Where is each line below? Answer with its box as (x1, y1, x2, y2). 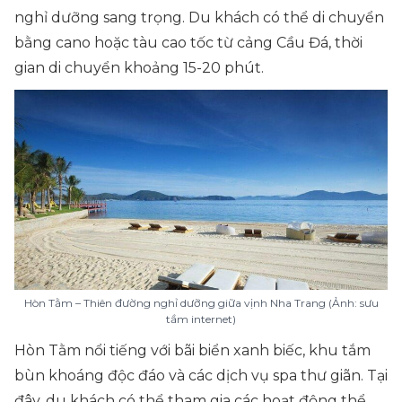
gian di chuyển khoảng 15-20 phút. (14, 58, 264, 76)
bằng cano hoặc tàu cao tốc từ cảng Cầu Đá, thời (14, 33, 363, 51)
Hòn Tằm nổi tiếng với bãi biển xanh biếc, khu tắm (14, 342, 371, 360)
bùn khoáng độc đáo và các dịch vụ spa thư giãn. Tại (14, 367, 388, 385)
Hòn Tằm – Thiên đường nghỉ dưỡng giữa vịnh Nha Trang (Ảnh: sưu (23, 296, 379, 310)
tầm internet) (166, 312, 236, 327)
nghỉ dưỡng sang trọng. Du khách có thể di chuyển (14, 8, 384, 26)
